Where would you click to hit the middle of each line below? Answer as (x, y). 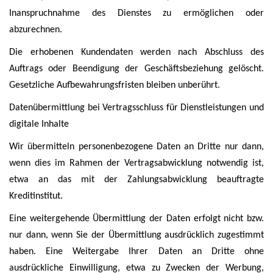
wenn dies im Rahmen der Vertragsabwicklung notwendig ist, (136, 163)
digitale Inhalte (39, 124)
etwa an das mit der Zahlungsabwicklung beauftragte (136, 180)
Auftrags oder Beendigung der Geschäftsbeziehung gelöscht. (136, 69)
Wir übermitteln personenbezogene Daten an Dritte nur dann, (136, 147)
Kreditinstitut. (36, 196)
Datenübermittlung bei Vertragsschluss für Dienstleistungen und (136, 108)
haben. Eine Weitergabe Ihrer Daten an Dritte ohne (136, 252)
